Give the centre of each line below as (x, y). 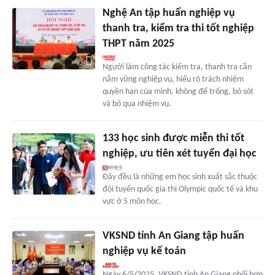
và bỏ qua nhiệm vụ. (137, 104)
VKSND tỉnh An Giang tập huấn (173, 236)
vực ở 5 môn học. (132, 201)
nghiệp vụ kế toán (144, 251)
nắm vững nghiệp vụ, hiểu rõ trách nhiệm (173, 79)
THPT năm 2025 (138, 44)
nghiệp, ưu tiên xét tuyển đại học (179, 153)
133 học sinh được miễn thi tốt (173, 138)
